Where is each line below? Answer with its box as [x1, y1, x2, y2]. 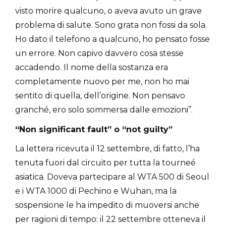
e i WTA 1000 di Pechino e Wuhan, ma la [15, 186, 177, 196]
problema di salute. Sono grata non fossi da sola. [15, 20, 207, 30]
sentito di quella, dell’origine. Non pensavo [15, 90, 185, 100]
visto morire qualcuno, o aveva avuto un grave [15, 6, 202, 16]
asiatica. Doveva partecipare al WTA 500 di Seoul [15, 172, 209, 182]
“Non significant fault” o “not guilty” [15, 124, 173, 134]
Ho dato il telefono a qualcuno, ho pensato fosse [15, 34, 210, 44]
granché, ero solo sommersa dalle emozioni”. [15, 104, 193, 115]
